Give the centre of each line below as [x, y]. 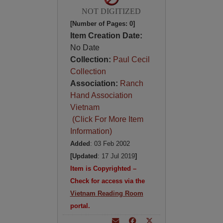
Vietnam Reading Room [107, 193]
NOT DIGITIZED [111, 11]
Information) [91, 131]
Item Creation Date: [106, 36]
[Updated [84, 156]
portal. [80, 206]
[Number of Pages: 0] [102, 24]
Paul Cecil [131, 59]
